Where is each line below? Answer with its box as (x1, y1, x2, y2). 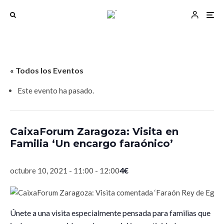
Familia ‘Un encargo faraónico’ (10, 137, 173, 149)
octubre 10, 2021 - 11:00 (10, 166, 93, 175)
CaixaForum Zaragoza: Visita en (10, 125, 178, 137)
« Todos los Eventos (10, 65, 83, 75)
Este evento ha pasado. (17, 86, 94, 95)
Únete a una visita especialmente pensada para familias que (10, 208, 210, 217)
